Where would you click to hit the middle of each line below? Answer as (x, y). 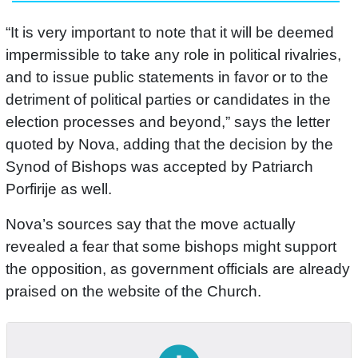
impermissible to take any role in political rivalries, (173, 55)
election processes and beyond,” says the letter (168, 122)
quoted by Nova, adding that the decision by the (169, 145)
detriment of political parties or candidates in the (168, 100)
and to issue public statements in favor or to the (167, 78)
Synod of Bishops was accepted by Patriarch (159, 167)
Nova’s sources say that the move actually (151, 225)
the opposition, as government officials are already (178, 269)
